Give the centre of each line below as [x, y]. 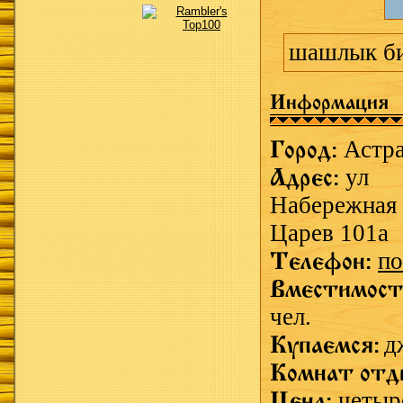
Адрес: [308, 178]
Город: [307, 150]
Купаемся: [325, 345]
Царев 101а [329, 233]
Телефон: [324, 261]
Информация [329, 102]
